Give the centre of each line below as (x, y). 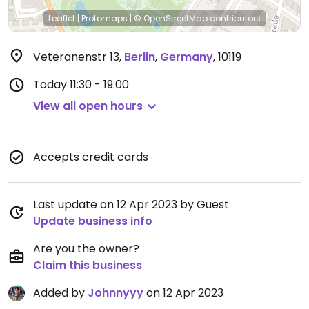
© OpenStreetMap (171, 18)
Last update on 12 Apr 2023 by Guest (131, 205)
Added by (60, 293)
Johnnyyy (116, 293)
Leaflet (62, 18)
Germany (187, 57)
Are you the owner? (86, 249)
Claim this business (88, 265)
